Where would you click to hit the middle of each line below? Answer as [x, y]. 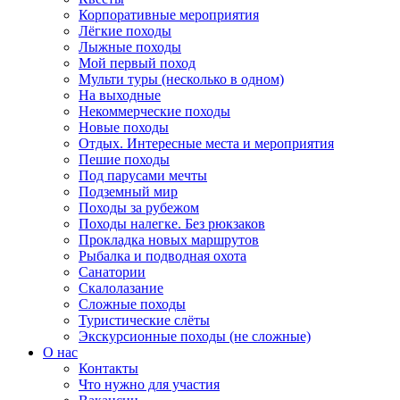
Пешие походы [124, 159]
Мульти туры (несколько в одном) [181, 79]
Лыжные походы [130, 47]
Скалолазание [121, 288]
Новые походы [124, 127]
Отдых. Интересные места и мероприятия [206, 143]
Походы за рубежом [139, 208]
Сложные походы [132, 304]
